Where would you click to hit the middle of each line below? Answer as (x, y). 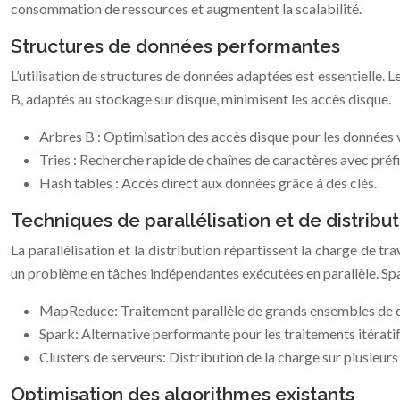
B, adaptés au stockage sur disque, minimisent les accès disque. (201, 99)
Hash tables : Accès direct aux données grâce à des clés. (208, 183)
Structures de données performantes (175, 46)
